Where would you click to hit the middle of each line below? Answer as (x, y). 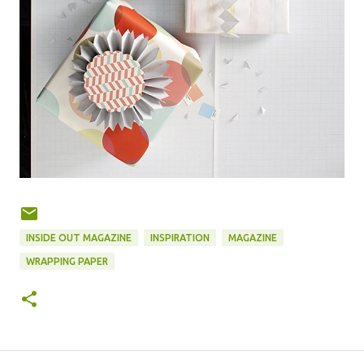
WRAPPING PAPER (67, 261)
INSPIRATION (180, 238)
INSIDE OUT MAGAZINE (79, 238)
